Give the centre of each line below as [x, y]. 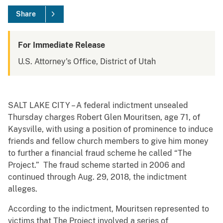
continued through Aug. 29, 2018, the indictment [97, 177]
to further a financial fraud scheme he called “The [100, 153]
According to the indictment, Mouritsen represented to [109, 209]
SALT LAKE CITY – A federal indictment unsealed [98, 106]
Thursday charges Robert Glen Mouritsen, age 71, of [104, 117]
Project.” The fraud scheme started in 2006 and [97, 165]
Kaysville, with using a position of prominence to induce [111, 129]
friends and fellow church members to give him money [108, 141]
